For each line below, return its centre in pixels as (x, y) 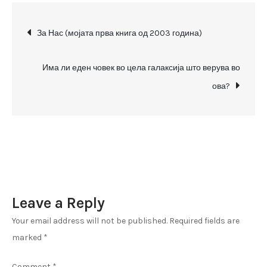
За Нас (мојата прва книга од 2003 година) (119, 33)
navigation (87, 62)
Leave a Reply (58, 203)
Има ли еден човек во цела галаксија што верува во (141, 67)
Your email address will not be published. (90, 221)
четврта (159, 49)
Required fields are (204, 221)
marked (28, 237)
